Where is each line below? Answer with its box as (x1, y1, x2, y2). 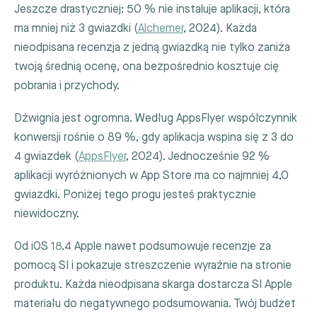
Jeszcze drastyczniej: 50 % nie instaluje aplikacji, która (14, 2, 290, 16)
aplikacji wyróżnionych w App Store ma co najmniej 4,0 (14, 168, 289, 183)
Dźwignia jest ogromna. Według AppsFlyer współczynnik (14, 111, 297, 125)
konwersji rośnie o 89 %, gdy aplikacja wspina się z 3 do (14, 130, 294, 144)
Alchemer (138, 21, 183, 35)
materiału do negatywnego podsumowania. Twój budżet (14, 297, 296, 311)
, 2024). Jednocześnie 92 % (126, 149, 270, 163)
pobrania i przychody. (14, 79, 120, 93)
